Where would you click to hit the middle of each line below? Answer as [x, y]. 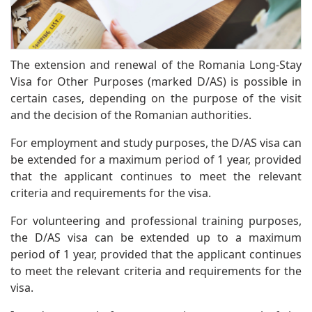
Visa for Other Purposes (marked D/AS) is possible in [156, 81]
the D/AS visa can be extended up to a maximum [156, 237]
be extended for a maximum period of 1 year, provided [156, 159]
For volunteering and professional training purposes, [156, 220]
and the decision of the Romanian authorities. [131, 115]
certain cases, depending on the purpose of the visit [156, 98]
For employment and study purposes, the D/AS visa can [156, 142]
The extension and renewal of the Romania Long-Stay [156, 64]
